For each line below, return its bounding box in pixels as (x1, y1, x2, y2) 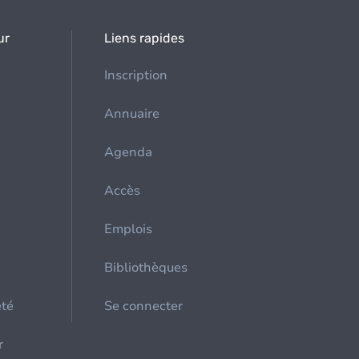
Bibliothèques (104, 259, 188, 276)
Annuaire (104, 105, 160, 123)
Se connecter (104, 297, 184, 315)
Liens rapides (104, 30, 185, 46)
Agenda (104, 143, 153, 161)
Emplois (104, 220, 153, 238)
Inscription (104, 67, 168, 84)
